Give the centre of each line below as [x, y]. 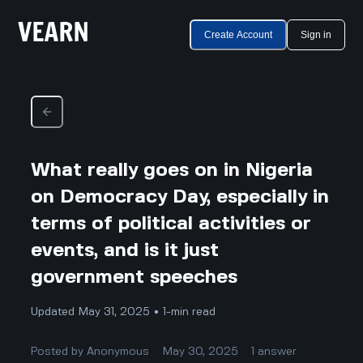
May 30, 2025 [201, 351]
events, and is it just [125, 250]
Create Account [238, 35]
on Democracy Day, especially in [180, 197]
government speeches [135, 277]
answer [278, 351]
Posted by [59, 351]
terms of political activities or [171, 224]
